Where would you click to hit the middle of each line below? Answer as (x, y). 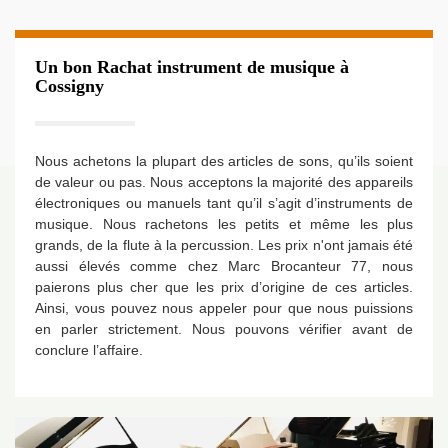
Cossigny (69, 86)
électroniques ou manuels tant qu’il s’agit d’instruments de (224, 203)
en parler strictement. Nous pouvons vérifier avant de (224, 329)
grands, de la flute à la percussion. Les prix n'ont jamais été (224, 245)
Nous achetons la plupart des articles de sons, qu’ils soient (224, 161)
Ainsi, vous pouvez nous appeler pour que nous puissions (224, 308)
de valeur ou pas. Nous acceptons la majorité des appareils (224, 182)
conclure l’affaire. (89, 350)
